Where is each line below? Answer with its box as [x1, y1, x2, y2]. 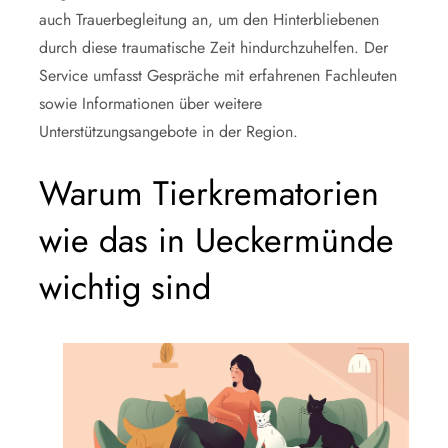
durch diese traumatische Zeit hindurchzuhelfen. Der [39, 36, 388, 59]
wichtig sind [39, 263, 211, 312]
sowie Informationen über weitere [39, 92, 262, 115]
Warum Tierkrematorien [39, 169, 379, 218]
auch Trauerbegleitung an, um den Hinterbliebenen [39, 8, 379, 31]
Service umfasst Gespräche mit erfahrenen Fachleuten [39, 64, 397, 87]
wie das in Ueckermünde [39, 216, 394, 265]
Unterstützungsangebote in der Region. [39, 120, 298, 143]
